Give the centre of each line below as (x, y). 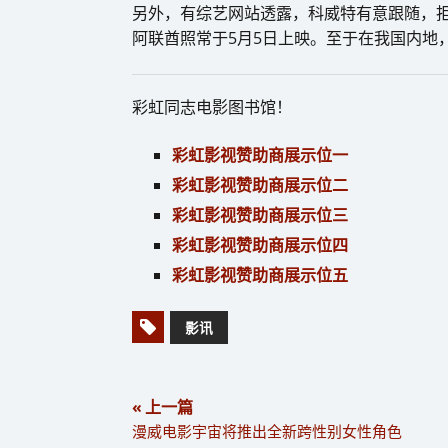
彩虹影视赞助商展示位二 (260, 185)
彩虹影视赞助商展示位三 (260, 215)
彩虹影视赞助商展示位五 (260, 275)
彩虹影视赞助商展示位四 (260, 245)
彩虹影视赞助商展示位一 (260, 155)
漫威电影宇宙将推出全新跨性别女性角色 (267, 431)
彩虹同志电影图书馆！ (212, 107)
